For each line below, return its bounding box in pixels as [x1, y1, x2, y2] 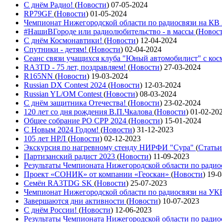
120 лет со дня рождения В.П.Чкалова [24, 107, 154, 116]
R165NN [24, 71, 55, 80]
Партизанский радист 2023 [24, 152, 117, 161]
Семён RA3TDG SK [24, 178, 94, 187]
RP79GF [24, 9, 54, 18]
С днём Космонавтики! [24, 36, 104, 45]
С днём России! [24, 205, 79, 214]
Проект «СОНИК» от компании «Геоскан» [24, 169, 171, 178]
